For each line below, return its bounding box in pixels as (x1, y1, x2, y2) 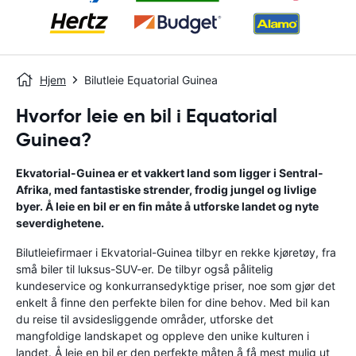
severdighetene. (16, 216, 104, 230)
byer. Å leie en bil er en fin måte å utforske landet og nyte (16, 199, 319, 213)
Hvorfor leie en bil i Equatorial (16, 104, 277, 128)
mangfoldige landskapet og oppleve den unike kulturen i (16, 329, 309, 342)
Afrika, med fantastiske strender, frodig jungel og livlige (16, 183, 316, 196)
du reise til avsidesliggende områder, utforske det (16, 312, 273, 326)
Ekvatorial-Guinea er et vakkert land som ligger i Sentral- (16, 166, 323, 180)
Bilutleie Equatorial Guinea (84, 73, 218, 87)
